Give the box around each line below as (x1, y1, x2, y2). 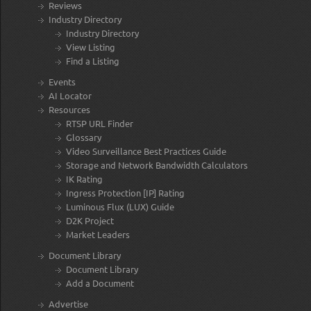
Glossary (66, 131, 101, 143)
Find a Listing (66, 54, 119, 67)
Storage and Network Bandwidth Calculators (66, 158, 248, 171)
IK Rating (66, 172, 103, 185)
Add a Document (66, 276, 134, 289)
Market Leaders (66, 228, 130, 240)
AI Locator (49, 89, 92, 101)
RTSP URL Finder (66, 117, 133, 129)
